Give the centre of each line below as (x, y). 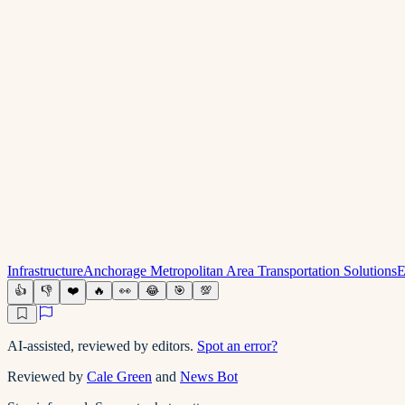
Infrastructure (45, 270)
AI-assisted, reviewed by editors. (100, 345)
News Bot (209, 376)
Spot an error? (237, 345)
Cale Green (119, 376)
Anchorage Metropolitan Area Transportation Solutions (240, 270)
